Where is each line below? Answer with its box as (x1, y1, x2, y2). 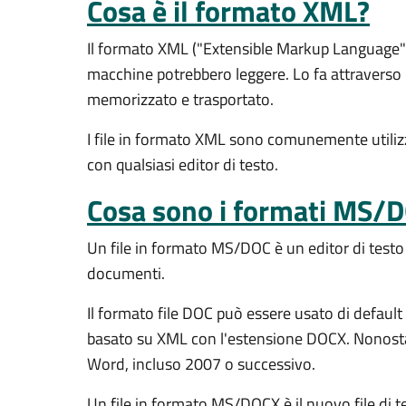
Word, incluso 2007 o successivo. (87, 352, 315, 376)
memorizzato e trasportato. (87, 87, 274, 111)
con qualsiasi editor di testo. (87, 152, 278, 177)
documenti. (87, 261, 165, 285)
